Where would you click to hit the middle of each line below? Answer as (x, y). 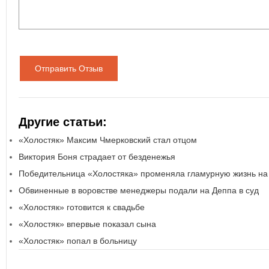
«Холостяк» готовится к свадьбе (82, 207)
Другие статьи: (63, 122)
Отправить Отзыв (69, 68)
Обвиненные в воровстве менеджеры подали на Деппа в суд (139, 190)
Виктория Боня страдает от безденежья (97, 157)
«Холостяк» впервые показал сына (87, 224)
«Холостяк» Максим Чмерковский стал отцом (108, 140)
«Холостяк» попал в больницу (78, 241)
